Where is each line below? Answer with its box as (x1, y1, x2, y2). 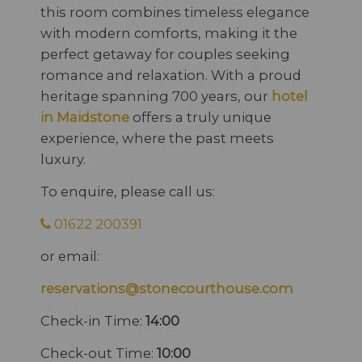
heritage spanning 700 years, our (40, 88, 271, 104)
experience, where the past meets (40, 130, 274, 146)
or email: (40, 248, 103, 264)
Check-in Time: (40, 313, 145, 329)
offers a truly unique (129, 109, 271, 125)
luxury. (40, 151, 86, 167)
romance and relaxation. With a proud (40, 67, 301, 83)
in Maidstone (40, 109, 129, 125)
